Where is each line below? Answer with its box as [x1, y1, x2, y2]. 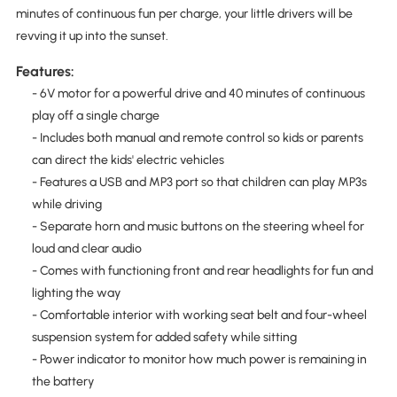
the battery [31, 373, 94, 389]
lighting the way [31, 284, 121, 300]
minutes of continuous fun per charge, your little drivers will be [15, 6, 353, 22]
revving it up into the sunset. [15, 28, 168, 44]
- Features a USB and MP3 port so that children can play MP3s [31, 174, 367, 190]
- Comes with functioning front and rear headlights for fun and [31, 262, 373, 278]
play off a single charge [31, 107, 160, 123]
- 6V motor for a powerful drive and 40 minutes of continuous [31, 85, 365, 101]
